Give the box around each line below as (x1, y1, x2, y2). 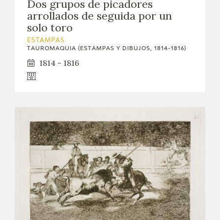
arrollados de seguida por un (27, 8, 172, 23)
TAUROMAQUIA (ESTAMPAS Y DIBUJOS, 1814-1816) (27, 45, 186, 51)
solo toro (27, 20, 73, 34)
